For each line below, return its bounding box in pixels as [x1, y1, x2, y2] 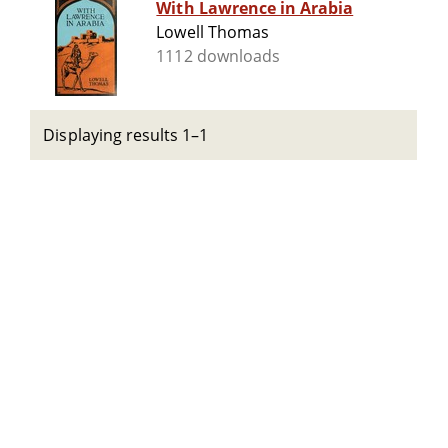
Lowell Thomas [156, 21, 269, 44]
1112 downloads [156, 45, 280, 68]
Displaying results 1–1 [43, 124, 209, 146]
